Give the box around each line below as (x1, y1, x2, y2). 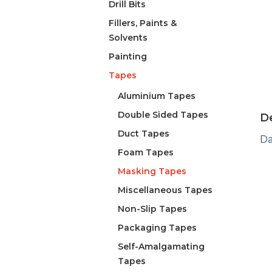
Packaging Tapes (118, 222, 197, 233)
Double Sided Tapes (118, 109, 209, 120)
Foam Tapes (118, 147, 174, 158)
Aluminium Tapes (118, 90, 196, 101)
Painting (109, 51, 148, 62)
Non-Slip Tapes (118, 203, 188, 214)
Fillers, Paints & (109, 18, 177, 29)
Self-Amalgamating (118, 241, 205, 252)
